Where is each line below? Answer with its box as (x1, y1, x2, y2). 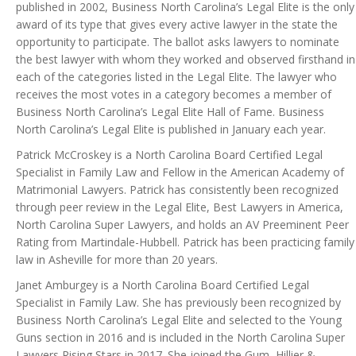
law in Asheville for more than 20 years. (16, 252, 218, 268)
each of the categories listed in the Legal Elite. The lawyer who (16, 69, 337, 85)
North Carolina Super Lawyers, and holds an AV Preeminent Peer (16, 217, 349, 233)
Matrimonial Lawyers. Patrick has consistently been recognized (16, 182, 339, 198)
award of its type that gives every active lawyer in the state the (16, 17, 338, 33)
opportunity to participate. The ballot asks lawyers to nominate (16, 34, 339, 50)
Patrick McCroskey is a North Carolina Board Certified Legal (16, 147, 323, 163)
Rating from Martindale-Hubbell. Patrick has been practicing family (16, 234, 354, 250)
